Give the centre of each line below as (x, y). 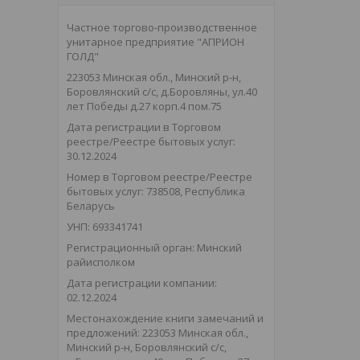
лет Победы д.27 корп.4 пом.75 (144, 106)
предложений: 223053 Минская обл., (157, 333)
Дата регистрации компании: (142, 283)
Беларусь (91, 206)
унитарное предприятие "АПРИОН (155, 42)
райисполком (101, 262)
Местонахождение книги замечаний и (165, 319)
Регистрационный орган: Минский (154, 248)
